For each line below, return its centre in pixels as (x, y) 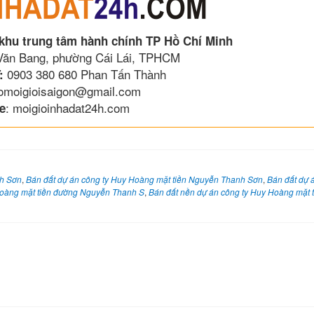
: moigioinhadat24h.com (67, 108)
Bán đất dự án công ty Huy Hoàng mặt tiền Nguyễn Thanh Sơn (144, 179)
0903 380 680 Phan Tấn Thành (84, 74)
